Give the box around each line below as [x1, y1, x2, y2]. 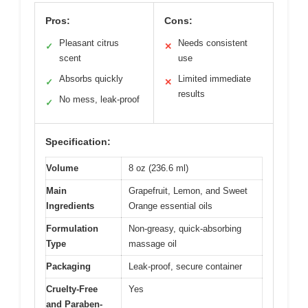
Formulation [46, 223, 98, 234]
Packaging [46, 261, 91, 272]
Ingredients [46, 200, 94, 211]
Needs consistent [178, 37, 247, 48]
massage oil [129, 238, 177, 249]
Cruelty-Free [46, 283, 98, 294]
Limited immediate [178, 73, 251, 84]
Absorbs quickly [59, 73, 123, 84]
